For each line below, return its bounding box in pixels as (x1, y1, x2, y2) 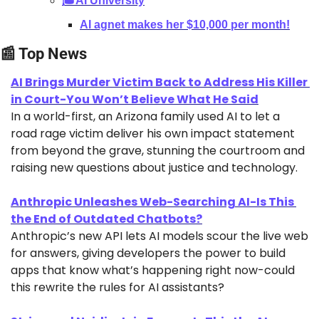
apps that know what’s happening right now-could (11, 262, 295, 279)
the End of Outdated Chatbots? (11, 211, 202, 228)
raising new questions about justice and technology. (11, 159, 298, 177)
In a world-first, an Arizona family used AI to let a (11, 108, 280, 125)
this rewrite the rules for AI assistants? (11, 279, 224, 296)
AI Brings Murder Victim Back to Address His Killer (11, 74, 308, 91)
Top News (16, 45, 87, 63)
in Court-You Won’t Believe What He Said (11, 91, 258, 108)
